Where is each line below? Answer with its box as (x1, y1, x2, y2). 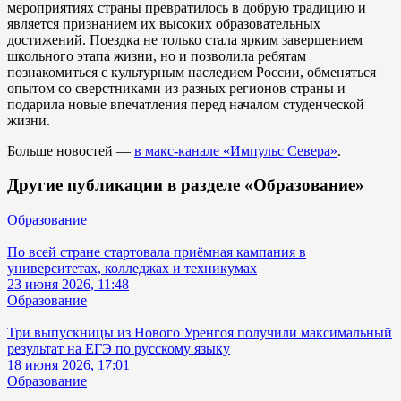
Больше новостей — (7, 142, 134, 158)
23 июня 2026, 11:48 (7, 277, 129, 293)
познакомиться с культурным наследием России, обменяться (7, 64, 376, 80)
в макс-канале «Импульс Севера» (134, 142, 337, 158)
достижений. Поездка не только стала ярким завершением (7, 31, 363, 47)
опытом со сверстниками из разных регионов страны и (7, 80, 346, 96)
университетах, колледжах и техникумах (7, 260, 257, 277)
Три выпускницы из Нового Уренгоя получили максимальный (7, 325, 392, 341)
